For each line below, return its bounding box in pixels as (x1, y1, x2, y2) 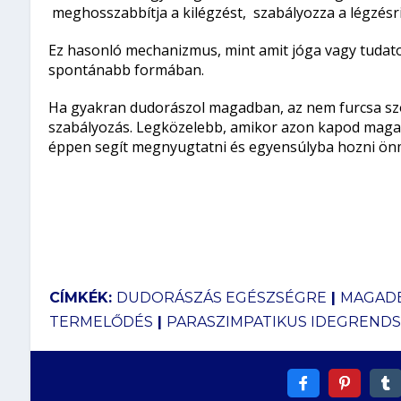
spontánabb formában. (47, 60, 204, 81)
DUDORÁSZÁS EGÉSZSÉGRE (115, 288, 327, 306)
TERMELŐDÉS (48, 312, 153, 330)
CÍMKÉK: (48, 288, 116, 306)
